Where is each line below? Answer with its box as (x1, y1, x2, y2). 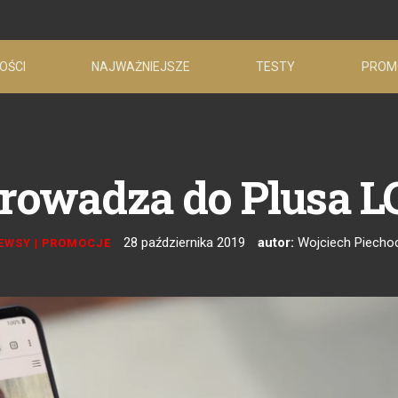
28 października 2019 (123, 235, 246, 251)
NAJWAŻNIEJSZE (92, 59, 191, 74)
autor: (258, 235, 295, 251)
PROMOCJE (41, 236, 112, 250)
